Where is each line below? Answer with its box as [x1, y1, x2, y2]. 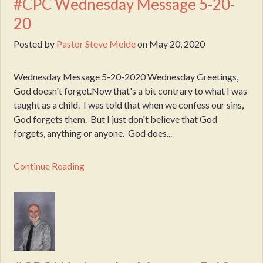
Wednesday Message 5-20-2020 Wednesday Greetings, [14, 71, 242, 83]
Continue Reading [14, 160, 85, 172]
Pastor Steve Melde [56, 38, 136, 50]
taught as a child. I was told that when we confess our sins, [14, 99, 244, 111]
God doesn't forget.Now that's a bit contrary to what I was [14, 85, 248, 97]
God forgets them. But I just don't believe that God [14, 113, 218, 125]
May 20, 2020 [149, 38, 205, 50]
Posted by [14, 38, 57, 50]
